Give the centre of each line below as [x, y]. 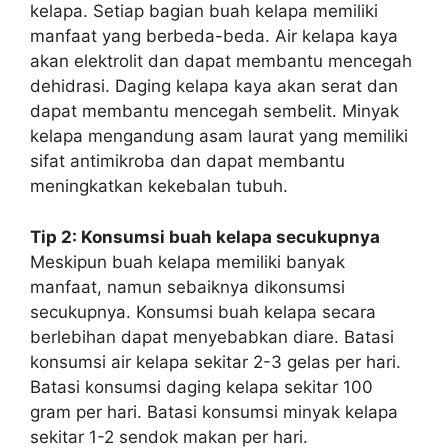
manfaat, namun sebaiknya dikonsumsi [187, 286]
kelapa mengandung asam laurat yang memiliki [219, 136]
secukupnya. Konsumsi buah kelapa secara [203, 311]
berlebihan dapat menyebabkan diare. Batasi [212, 336]
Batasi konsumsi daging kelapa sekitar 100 [201, 386]
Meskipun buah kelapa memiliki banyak [187, 261]
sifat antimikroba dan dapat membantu [187, 161]
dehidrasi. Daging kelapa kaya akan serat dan [214, 86]
